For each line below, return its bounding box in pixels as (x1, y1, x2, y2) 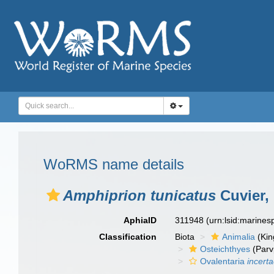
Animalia (222, 232, 256, 242)
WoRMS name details (43, 156, 184, 172)
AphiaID (124, 215, 157, 225)
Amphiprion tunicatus (63, 187, 216, 204)
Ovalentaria (200, 256, 248, 266)
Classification (99, 232, 157, 242)
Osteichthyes (200, 244, 251, 254)
